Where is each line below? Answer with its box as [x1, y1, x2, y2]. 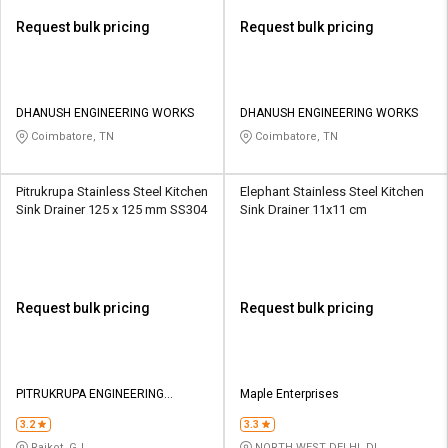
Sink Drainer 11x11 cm [240, 202, 367, 218]
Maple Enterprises [240, 387, 339, 402]
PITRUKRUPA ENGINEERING [16, 387, 164, 402]
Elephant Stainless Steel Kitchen [240, 184, 424, 200]
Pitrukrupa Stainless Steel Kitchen [16, 184, 208, 200]
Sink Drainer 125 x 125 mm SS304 [16, 202, 207, 218]
